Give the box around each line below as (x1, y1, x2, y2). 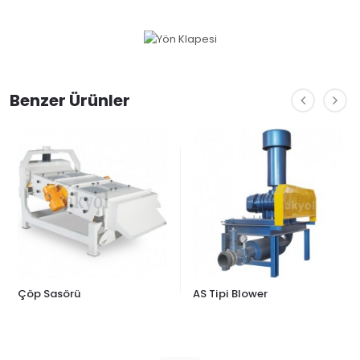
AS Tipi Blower (193, 288, 268, 300)
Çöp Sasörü (18, 288, 80, 300)
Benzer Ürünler (10, 92, 130, 109)
